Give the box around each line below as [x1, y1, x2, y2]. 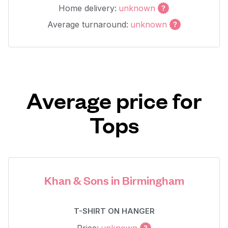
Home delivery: [59, 3, 117, 13]
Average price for [26, 86, 202, 114]
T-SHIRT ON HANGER [73, 206, 155, 216]
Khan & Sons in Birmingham [44, 173, 184, 187]
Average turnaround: [47, 19, 128, 30]
